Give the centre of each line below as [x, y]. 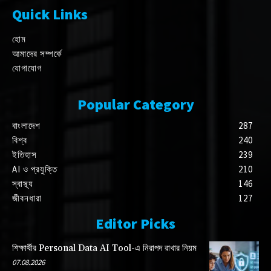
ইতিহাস [24, 155]
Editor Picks [135, 224]
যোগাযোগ [27, 68]
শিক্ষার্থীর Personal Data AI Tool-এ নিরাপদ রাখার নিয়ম [104, 249]
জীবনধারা [27, 198]
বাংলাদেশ [26, 126]
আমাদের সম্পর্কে [37, 54]
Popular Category [135, 105]
